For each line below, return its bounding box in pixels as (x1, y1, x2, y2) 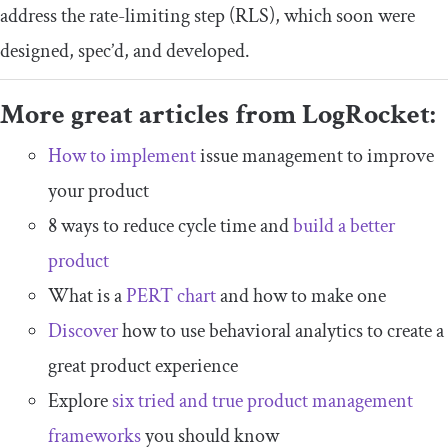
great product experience (48, 352, 238, 379)
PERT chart (126, 282, 216, 309)
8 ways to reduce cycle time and (48, 212, 293, 239)
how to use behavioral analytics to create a (118, 317, 444, 344)
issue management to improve (196, 142, 434, 169)
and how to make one (216, 282, 386, 309)
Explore (48, 387, 112, 414)
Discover (48, 317, 118, 344)
